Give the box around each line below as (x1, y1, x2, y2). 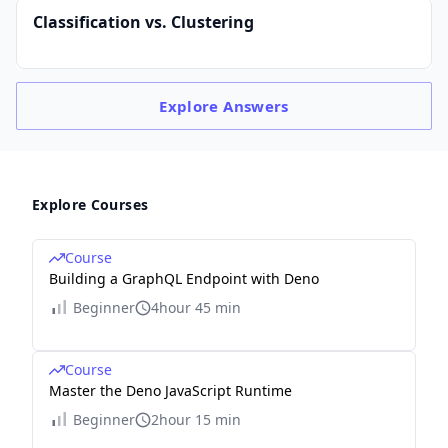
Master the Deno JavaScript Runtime (49, 381, 292, 400)
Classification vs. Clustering (33, 11, 254, 33)
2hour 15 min (151, 410, 241, 429)
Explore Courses (32, 195, 149, 214)
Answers (223, 96, 289, 116)
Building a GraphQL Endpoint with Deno (49, 269, 319, 288)
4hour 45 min (151, 298, 241, 317)
